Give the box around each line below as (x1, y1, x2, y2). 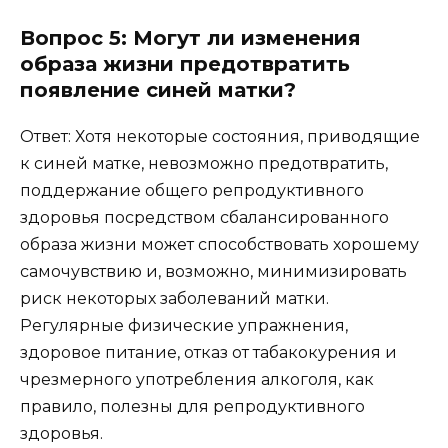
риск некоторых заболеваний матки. (20, 288, 329, 308)
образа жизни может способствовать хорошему (20, 234, 419, 254)
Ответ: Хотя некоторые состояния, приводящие (20, 126, 420, 146)
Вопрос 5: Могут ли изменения (20, 25, 361, 50)
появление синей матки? (20, 77, 296, 102)
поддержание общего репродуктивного (20, 180, 364, 200)
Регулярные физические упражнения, (20, 315, 348, 335)
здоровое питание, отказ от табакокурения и (20, 342, 397, 362)
